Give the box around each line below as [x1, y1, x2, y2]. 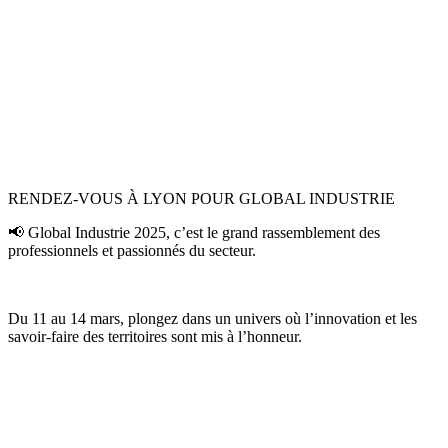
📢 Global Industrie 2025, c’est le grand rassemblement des [8, 224, 380, 241]
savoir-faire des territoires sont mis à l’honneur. [8, 328, 302, 345]
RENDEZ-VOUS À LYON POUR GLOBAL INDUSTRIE [8, 190, 395, 207]
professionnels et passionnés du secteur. [8, 242, 256, 259]
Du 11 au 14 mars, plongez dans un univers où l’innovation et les [8, 310, 417, 327]
